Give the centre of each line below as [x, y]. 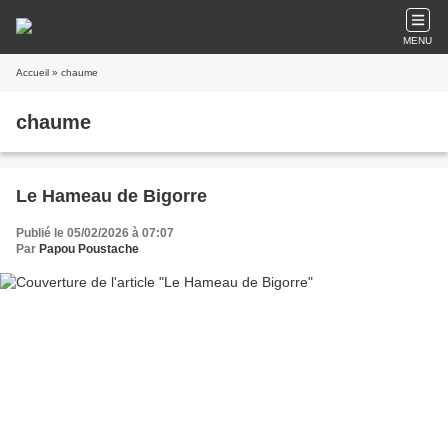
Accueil [32, 72]
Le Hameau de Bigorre [111, 196]
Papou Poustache [89, 249]
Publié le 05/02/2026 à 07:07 [95, 233]
